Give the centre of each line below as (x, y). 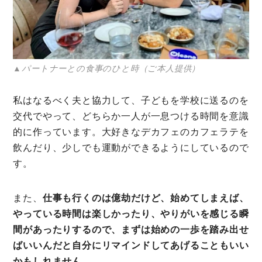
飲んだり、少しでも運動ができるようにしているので (131, 148)
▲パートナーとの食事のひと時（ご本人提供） (107, 69)
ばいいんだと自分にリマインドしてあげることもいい (131, 246)
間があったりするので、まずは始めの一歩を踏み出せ (131, 230)
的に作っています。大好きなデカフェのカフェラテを (131, 132)
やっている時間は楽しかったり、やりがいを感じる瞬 (131, 214)
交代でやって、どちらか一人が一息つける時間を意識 (131, 116)
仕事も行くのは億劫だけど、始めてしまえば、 (146, 198)
